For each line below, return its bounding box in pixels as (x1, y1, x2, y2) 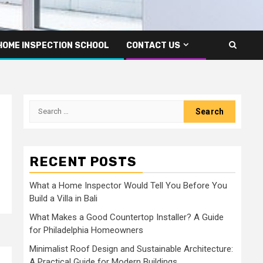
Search (29, 100, 60, 112)
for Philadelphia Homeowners (29, 224, 143, 235)
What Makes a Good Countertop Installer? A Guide (29, 211, 224, 222)
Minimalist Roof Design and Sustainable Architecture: (29, 243, 233, 254)
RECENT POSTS (29, 153, 137, 170)
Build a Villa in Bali (29, 193, 97, 204)
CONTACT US (126, 40, 180, 50)
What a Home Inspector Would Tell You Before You (29, 180, 227, 191)
